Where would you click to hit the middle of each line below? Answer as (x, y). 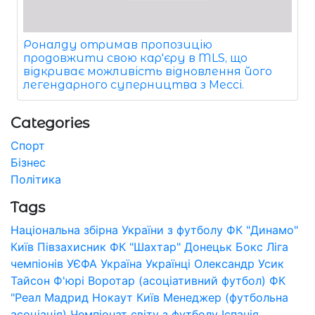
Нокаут (112, 298)
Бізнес (28, 163)
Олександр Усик (239, 264)
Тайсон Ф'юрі (47, 281)
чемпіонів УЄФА (54, 264)
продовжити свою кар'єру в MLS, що (135, 58)
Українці (168, 264)
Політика (36, 180)
